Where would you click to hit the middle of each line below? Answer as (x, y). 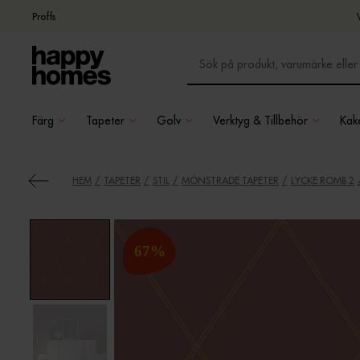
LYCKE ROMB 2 (322, 180)
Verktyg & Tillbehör (260, 120)
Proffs (44, 16)
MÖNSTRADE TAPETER (230, 180)
